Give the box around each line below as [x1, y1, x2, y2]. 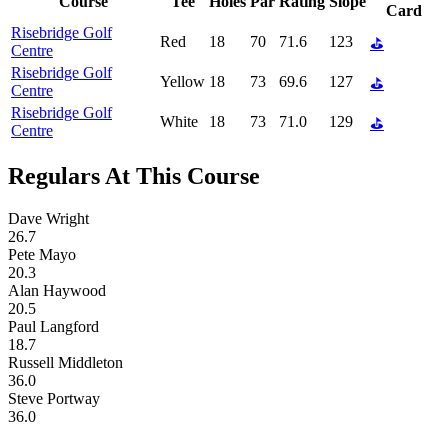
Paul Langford [8, 317, 99, 335]
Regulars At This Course [8, 162, 260, 189]
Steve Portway [8, 389, 100, 407]
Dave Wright [8, 209, 89, 227]
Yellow [160, 72, 205, 90]
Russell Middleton [8, 353, 123, 371]
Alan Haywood [8, 281, 106, 299]
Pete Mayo [8, 245, 76, 263]
